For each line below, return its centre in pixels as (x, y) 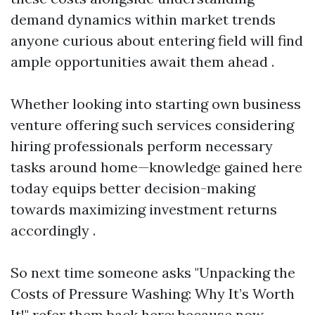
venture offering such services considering (152, 125)
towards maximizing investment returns (144, 209)
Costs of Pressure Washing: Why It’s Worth (153, 294)
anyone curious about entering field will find (157, 40)
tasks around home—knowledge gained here (156, 167)
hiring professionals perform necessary (142, 146)
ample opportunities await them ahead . (142, 62)
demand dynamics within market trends (143, 19)
